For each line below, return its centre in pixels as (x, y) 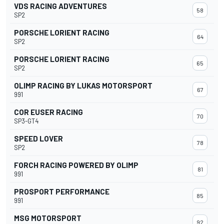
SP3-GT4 (26, 121)
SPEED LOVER (38, 139)
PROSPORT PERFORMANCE (62, 192)
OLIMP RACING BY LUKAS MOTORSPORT (83, 86)
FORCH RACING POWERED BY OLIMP (76, 165)
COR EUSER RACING (48, 112)
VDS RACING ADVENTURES (60, 6)
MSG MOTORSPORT (48, 218)
